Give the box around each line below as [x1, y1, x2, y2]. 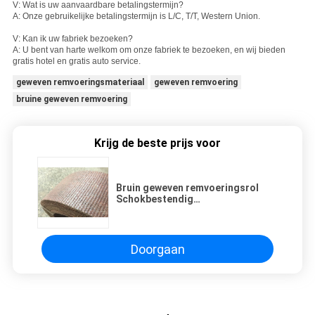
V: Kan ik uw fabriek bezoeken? [12, 34, 133, 44]
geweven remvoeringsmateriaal [15, 77, 144, 88]
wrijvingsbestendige [116, 205, 212, 217]
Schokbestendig [116, 193, 193, 205]
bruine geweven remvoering [15, 94, 127, 105]
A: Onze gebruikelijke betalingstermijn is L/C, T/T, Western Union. [12, 11, 260, 22]
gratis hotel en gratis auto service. [12, 56, 141, 67]
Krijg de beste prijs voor [94, 136, 221, 150]
